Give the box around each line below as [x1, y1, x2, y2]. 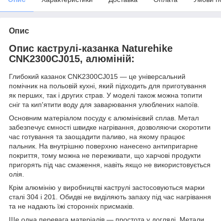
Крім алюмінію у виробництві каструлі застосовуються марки [9, 184, 205, 192]
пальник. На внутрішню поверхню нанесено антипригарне [9, 142, 198, 150]
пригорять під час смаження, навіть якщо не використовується [9, 161, 211, 169]
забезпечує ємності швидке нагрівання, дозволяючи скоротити [9, 123, 211, 132]
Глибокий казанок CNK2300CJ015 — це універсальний [9, 73, 185, 81]
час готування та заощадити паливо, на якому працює [9, 133, 185, 141]
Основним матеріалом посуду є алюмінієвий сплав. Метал [9, 114, 199, 122]
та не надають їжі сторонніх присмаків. [9, 202, 134, 211]
